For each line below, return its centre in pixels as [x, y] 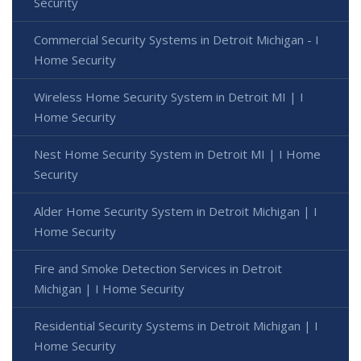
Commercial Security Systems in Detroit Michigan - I [176, 39]
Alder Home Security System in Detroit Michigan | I [176, 211]
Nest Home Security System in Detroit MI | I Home [177, 154]
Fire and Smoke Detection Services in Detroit [158, 268]
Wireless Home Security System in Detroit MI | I [169, 96]
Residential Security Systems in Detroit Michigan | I [176, 325]
